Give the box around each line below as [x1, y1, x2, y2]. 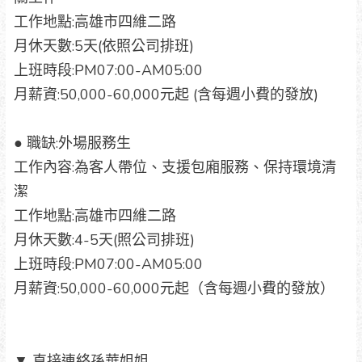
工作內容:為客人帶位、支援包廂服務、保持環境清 [13, 157, 336, 177]
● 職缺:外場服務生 [13, 133, 131, 153]
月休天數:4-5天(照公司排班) [13, 229, 195, 250]
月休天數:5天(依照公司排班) [13, 36, 194, 56]
